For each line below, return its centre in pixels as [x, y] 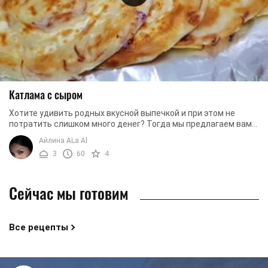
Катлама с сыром [46, 94]
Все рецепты [39, 227]
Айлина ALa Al [63, 140]
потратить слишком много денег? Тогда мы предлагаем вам [130, 124]
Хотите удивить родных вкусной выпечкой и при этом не [122, 113]
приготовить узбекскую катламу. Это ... [87, 134]
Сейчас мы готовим [68, 193]
